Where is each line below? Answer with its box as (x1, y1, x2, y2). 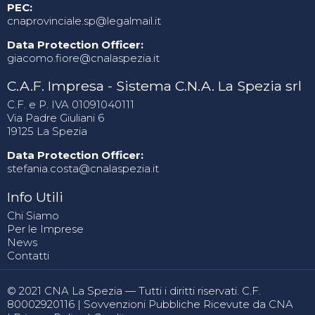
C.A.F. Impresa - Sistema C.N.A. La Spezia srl (7, 77, 302, 95)
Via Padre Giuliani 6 (7, 111, 104, 125)
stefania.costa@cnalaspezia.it (7, 162, 159, 176)
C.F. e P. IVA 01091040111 (7, 98, 134, 112)
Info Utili (7, 188, 63, 205)
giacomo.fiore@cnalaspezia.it (7, 51, 160, 65)
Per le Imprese (7, 221, 84, 236)
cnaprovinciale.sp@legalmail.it (7, 13, 161, 27)
